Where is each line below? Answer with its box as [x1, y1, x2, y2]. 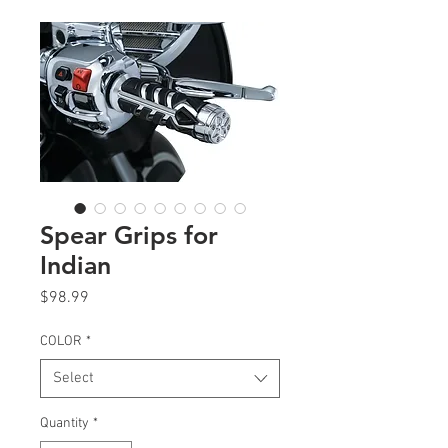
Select [53, 369, 94, 388]
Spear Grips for [40, 220, 218, 251]
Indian [40, 250, 111, 281]
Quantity [40, 415, 89, 433]
